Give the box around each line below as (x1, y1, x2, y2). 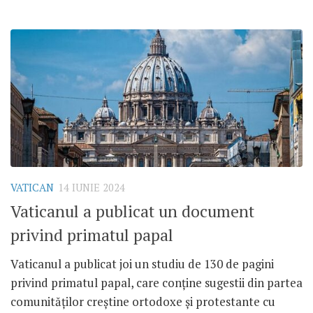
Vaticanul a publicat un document (10, 200, 254, 222)
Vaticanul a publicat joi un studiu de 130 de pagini (10, 255, 274, 272)
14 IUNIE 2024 (58, 181, 125, 195)
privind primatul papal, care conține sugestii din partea (10, 274, 303, 291)
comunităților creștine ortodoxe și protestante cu (10, 293, 275, 310)
